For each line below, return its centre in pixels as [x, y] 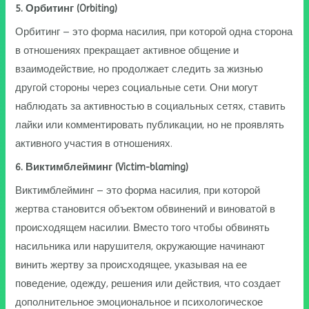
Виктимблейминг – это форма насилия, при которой [138, 191]
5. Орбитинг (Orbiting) [67, 8]
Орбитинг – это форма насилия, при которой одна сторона [154, 31]
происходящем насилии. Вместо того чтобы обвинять [143, 228]
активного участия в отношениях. [94, 143]
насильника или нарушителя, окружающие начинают [140, 247]
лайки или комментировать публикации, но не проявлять [150, 124]
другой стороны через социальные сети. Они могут [137, 87]
